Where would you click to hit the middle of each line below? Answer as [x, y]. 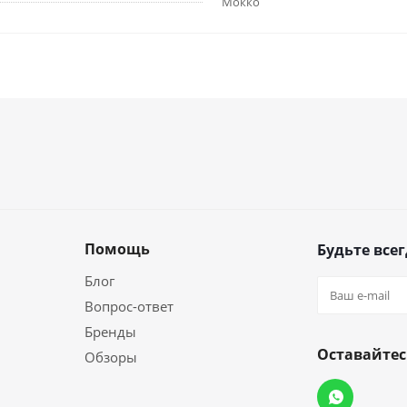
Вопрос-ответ [129, 306]
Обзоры [111, 357]
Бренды [110, 332]
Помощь [117, 249]
